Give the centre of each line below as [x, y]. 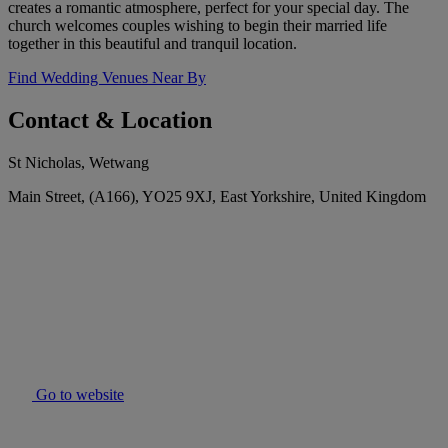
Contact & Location [110, 120]
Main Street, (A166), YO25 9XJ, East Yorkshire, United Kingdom [217, 197]
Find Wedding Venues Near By [107, 78]
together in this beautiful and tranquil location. [152, 44]
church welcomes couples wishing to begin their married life [197, 26]
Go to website [78, 395]
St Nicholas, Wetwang [78, 163]
